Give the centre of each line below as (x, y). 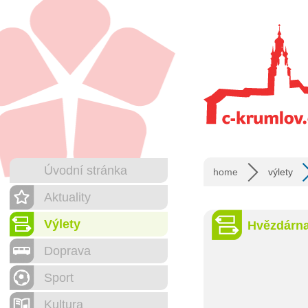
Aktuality (67, 197)
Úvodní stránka (86, 170)
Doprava (67, 251)
